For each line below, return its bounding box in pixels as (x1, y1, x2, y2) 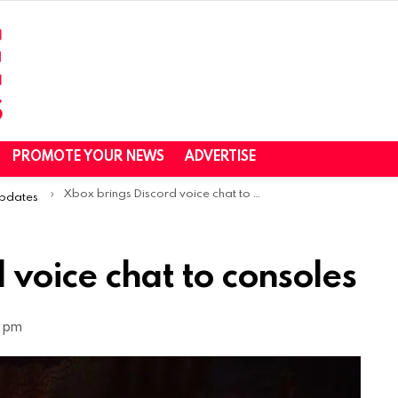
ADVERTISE (185, 147, 256, 165)
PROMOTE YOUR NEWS (12, 147, 164, 165)
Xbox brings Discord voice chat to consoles (63, 185, 253, 202)
